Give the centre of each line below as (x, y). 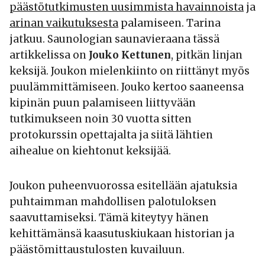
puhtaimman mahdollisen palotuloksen (113, 202)
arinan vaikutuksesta (64, 23)
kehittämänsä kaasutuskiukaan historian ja (122, 234)
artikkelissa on (49, 55)
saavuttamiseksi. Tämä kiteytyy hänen (109, 218)
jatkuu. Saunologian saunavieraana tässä (114, 39)
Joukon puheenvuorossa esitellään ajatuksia (123, 186)
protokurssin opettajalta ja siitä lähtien (111, 135)
